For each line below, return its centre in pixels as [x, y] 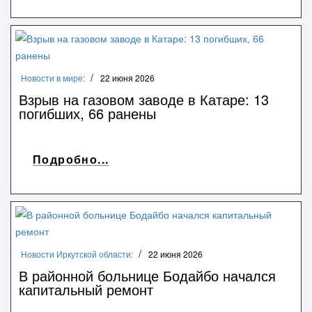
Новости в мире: [53, 77]
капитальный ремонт [86, 289]
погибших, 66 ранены [87, 113]
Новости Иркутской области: [77, 253]
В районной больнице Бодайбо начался [147, 275]
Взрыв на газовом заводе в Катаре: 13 [144, 99]
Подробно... [71, 159]
